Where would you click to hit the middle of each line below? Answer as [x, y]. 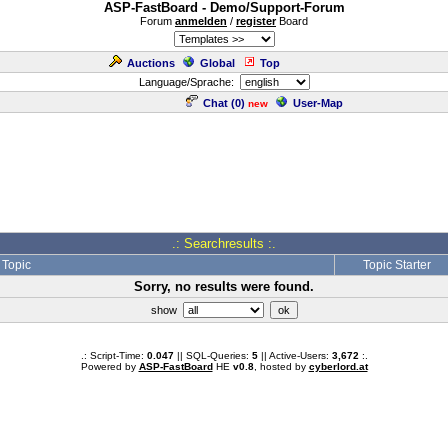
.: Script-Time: [113, 355]
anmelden [201, 21]
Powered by [109, 366]
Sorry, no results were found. [224, 286]
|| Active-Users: [294, 355]
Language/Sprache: [189, 82]
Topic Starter [397, 265]
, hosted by [281, 366]
